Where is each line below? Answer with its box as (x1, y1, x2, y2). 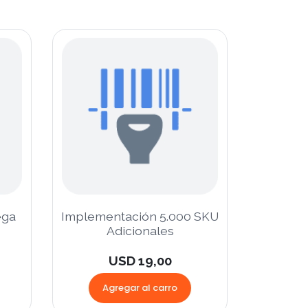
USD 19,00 (108, 252, 172, 268)
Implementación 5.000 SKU (61, 208, 219, 223)
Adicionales (106, 223, 174, 238)
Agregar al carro (102, 280, 177, 294)
